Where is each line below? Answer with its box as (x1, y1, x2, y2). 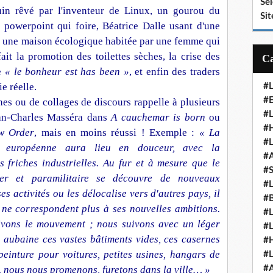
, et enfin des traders (129, 66, 221, 77)
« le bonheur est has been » (5, 66, 129, 77)
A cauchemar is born (111, 112, 205, 123)
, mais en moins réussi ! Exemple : (34, 127, 199, 138)
